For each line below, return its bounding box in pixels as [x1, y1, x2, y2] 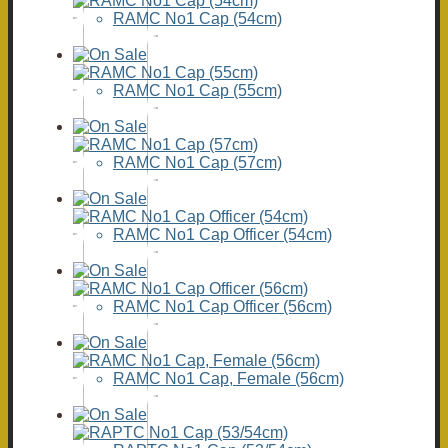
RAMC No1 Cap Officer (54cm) [113, 226, 332, 244]
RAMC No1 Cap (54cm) [113, 10, 282, 28]
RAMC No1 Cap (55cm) [113, 82, 282, 100]
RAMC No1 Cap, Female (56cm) [113, 370, 344, 388]
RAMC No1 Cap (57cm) [113, 154, 282, 172]
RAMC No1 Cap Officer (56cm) [113, 298, 332, 316]
